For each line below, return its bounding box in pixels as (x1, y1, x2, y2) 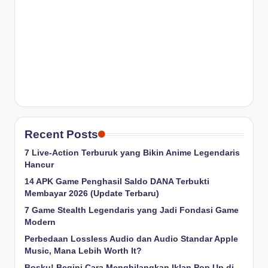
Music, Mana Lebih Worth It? (25, 246, 142, 255)
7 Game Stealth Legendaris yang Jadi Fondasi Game (25, 205, 239, 215)
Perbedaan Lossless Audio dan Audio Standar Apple (25, 234, 238, 243)
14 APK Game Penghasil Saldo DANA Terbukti (25, 176, 209, 186)
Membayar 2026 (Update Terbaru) (25, 188, 159, 198)
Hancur (25, 160, 54, 169)
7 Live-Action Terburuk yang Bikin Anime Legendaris (25, 148, 240, 157)
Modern (25, 217, 56, 227)
